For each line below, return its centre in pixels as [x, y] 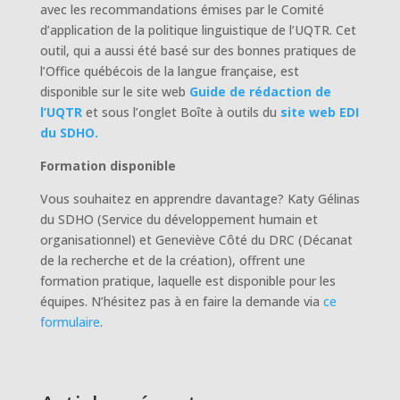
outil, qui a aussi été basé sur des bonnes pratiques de [198, 51]
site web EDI [319, 112]
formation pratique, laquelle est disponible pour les [187, 281]
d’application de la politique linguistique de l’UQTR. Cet [198, 30]
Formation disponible [108, 166]
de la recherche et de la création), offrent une [172, 261]
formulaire [70, 322]
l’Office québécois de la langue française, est [169, 71]
